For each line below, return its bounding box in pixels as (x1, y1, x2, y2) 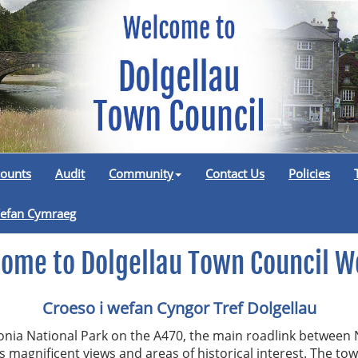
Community (109, 165, 173, 181)
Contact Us (205, 165, 265, 181)
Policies (288, 165, 330, 181)
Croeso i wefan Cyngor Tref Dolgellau (42, 296, 316, 319)
